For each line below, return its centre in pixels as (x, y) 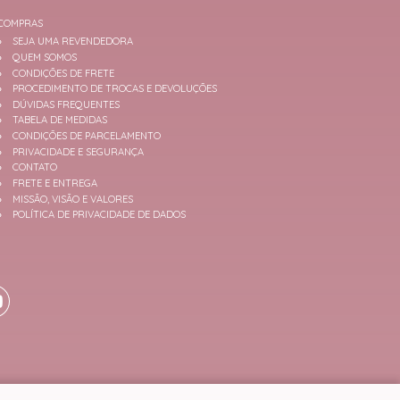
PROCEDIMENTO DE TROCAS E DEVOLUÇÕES (114, 89)
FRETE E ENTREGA (54, 183)
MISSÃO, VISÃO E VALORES (72, 199)
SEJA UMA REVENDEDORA (72, 42)
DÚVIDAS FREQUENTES (66, 104)
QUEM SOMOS (44, 57)
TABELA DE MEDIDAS (59, 120)
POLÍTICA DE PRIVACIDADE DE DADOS (99, 215)
